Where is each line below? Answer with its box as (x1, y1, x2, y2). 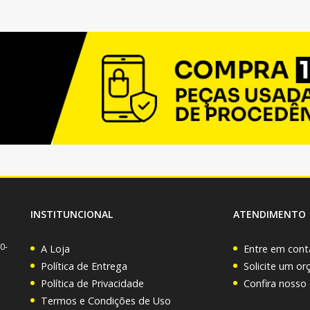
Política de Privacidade (41, 276, 144, 290)
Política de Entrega (41, 259, 127, 273)
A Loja (41, 241, 70, 255)
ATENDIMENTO (232, 207, 306, 221)
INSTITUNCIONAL (30, 207, 113, 221)
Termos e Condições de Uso (41, 293, 171, 307)
